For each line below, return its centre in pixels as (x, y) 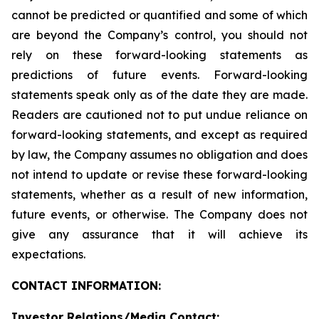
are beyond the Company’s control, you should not (159, 35)
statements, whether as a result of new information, (159, 194)
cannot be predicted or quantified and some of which (159, 15)
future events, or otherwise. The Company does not (159, 214)
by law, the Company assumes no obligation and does (159, 155)
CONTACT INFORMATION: (86, 286)
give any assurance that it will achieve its (159, 234)
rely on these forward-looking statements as (159, 55)
